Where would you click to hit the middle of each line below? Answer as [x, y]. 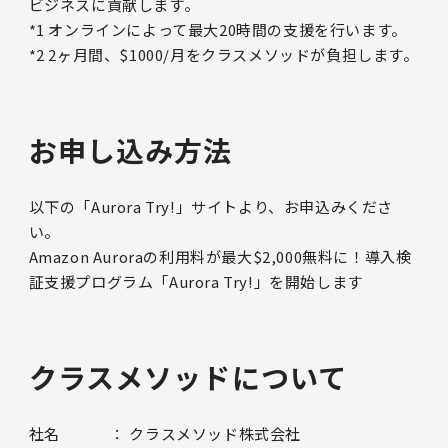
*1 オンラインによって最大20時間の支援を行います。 [217, 30]
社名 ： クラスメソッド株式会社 [165, 434]
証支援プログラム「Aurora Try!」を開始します [195, 282]
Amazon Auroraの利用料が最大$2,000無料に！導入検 [220, 257]
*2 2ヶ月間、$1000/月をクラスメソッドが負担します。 [223, 55]
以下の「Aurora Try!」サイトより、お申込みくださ [211, 207]
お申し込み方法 [130, 150]
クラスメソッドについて [187, 377]
